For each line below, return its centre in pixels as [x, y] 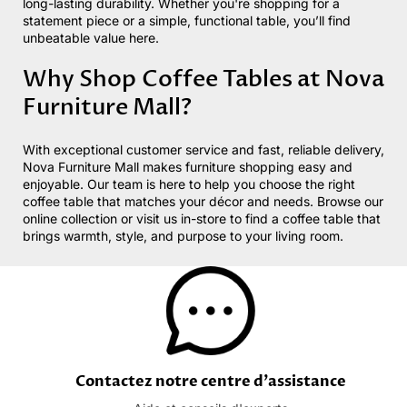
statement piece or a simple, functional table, [158, 21]
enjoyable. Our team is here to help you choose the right [189, 184]
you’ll [309, 21]
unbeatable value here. [91, 38]
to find [249, 218]
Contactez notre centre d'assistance [210, 382]
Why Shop [82, 79]
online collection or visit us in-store [126, 218]
